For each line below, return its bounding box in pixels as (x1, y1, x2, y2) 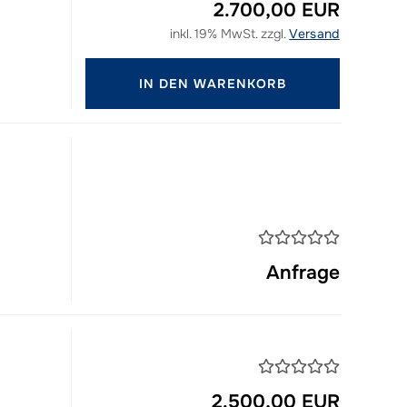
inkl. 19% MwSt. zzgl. (170, 25, 290, 42)
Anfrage (265, 261, 340, 284)
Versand (289, 25, 340, 42)
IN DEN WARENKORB (138, 75, 286, 92)
